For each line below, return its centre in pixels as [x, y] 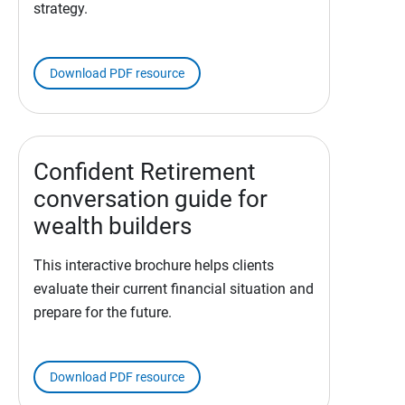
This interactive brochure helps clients [154, 266]
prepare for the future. [103, 313]
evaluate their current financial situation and [174, 289]
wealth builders [113, 226]
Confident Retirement [145, 172]
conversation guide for [151, 199]
